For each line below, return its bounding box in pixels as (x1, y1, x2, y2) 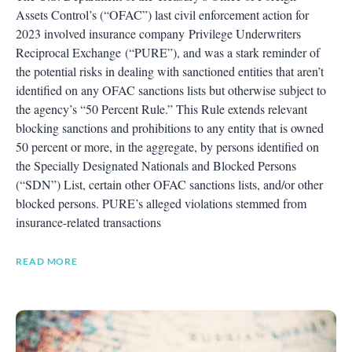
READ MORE (16, 255, 79, 267)
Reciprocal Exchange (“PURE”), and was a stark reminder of (16, 43, 320, 60)
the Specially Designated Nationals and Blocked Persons (16, 156, 296, 174)
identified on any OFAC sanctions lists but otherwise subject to (16, 81, 326, 98)
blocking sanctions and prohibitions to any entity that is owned (16, 119, 324, 136)
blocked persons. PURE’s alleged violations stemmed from (16, 194, 306, 211)
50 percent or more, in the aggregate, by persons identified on (16, 137, 319, 155)
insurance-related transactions (16, 213, 161, 230)
